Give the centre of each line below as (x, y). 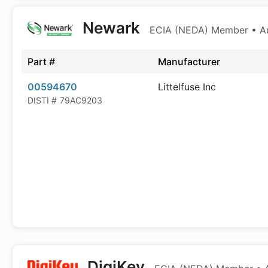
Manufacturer (189, 62)
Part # (41, 62)
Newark (111, 28)
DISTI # (42, 100)
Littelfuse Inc (187, 87)
